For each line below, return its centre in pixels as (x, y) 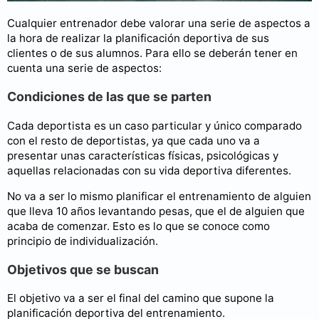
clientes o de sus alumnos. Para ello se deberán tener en (152, 53)
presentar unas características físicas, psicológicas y (143, 155)
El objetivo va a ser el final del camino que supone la (141, 298)
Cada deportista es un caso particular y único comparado (155, 125)
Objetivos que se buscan (83, 269)
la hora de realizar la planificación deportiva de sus (138, 38)
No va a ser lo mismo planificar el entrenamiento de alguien (159, 196)
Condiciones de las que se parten (109, 96)
